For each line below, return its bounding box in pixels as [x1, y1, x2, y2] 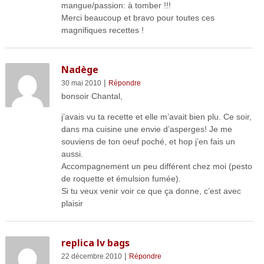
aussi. [61, 149, 83, 159]
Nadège [61, 63, 98, 77]
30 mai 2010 [61, 79, 101, 88]
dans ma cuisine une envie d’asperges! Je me [61, 124, 232, 134]
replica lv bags [61, 236, 130, 250]
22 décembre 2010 [61, 252, 122, 261]
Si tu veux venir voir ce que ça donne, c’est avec [61, 186, 241, 196]
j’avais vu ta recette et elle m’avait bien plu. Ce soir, [61, 112, 252, 122]
